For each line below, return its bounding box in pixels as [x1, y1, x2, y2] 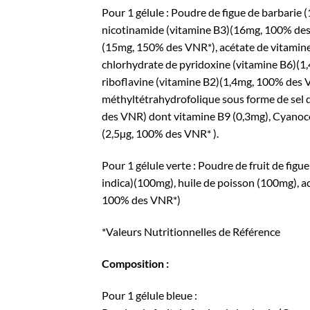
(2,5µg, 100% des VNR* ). [102, 127, 219, 140]
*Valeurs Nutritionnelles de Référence [102, 225, 280, 239]
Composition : [102, 256, 169, 270]
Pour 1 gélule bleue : [102, 288, 197, 302]
